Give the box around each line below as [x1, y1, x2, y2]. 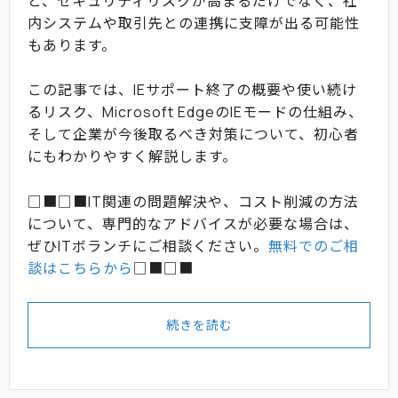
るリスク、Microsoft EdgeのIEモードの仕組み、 [28, 102, 363, 123]
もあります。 [28, 35, 116, 55]
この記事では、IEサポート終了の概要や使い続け [28, 80, 357, 100]
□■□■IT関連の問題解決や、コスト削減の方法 [28, 191, 359, 211]
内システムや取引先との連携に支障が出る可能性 [28, 12, 360, 33]
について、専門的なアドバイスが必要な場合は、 [28, 213, 359, 234]
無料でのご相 [268, 235, 359, 256]
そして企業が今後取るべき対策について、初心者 [28, 124, 359, 145]
